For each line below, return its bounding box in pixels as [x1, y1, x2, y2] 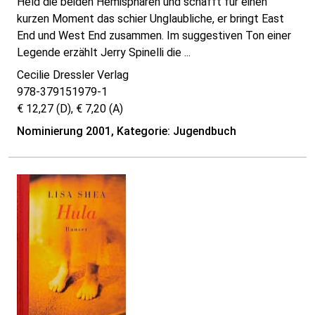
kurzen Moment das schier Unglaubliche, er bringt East [17, 12, 284, 26]
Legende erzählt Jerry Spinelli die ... [17, 46, 191, 60]
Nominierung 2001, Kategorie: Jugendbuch [17, 124, 236, 139]
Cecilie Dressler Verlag [17, 68, 129, 82]
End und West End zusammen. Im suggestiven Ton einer [17, 29, 291, 43]
